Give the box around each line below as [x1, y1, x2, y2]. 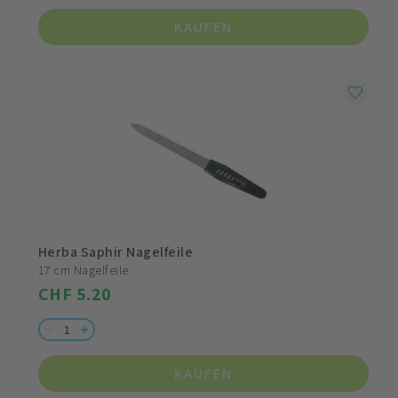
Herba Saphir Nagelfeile [38, 243, 194, 262]
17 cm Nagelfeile [38, 262, 129, 279]
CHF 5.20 [38, 283, 112, 306]
